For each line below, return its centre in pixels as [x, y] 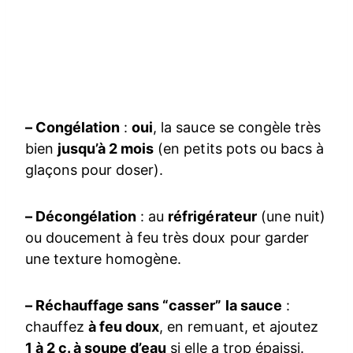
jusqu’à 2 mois [106, 148]
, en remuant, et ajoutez [239, 326]
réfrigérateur [212, 216]
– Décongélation [81, 216]
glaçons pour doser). [95, 169]
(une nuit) [291, 216]
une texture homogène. [104, 258]
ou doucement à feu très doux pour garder [167, 237]
